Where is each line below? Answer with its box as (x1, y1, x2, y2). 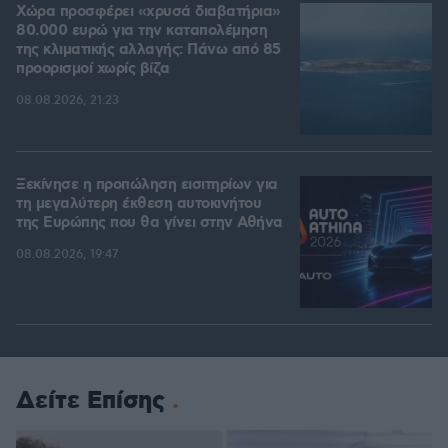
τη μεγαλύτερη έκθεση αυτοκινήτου (16, 194, 261, 215)
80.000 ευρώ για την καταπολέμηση (16, 21, 267, 42)
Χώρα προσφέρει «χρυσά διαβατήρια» (16, 2, 281, 23)
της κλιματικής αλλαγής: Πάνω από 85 (16, 40, 281, 61)
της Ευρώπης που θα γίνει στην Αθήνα (16, 213, 283, 234)
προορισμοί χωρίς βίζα (16, 59, 170, 80)
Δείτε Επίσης (16, 385, 165, 418)
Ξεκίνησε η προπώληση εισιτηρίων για (16, 175, 278, 196)
